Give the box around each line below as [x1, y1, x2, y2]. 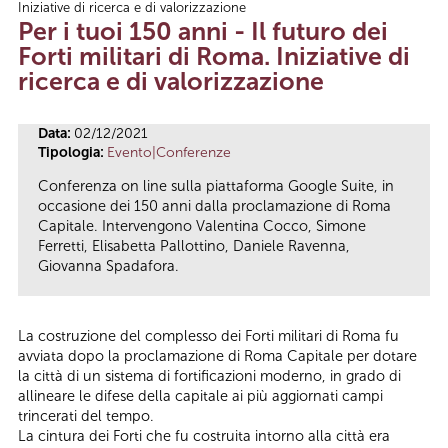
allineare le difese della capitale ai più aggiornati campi [18, 387, 383, 406]
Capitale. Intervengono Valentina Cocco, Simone [38, 217, 366, 236]
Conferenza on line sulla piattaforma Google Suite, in [38, 177, 394, 196]
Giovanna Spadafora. [38, 257, 179, 276]
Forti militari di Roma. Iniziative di [18, 40, 410, 72]
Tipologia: [38, 143, 107, 161]
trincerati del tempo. [18, 407, 154, 426]
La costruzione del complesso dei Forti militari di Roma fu [18, 327, 399, 346]
